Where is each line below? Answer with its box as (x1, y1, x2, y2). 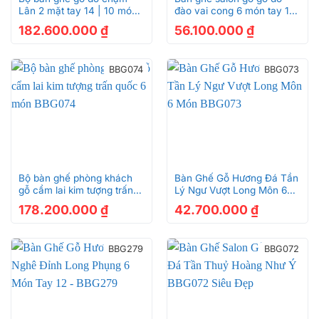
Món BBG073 (174, 197, 235, 209)
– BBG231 (18, 17, 62, 29)
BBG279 (108, 243, 144, 254)
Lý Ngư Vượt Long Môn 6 (174, 184, 287, 197)
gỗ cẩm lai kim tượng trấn (18, 184, 133, 197)
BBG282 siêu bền (174, 17, 253, 29)
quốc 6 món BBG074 (18, 197, 113, 209)
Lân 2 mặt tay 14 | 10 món (18, 5, 137, 17)
